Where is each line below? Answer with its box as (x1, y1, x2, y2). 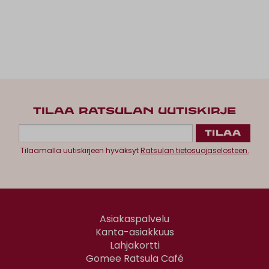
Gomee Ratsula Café (85, 251, 184, 265)
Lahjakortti (109, 238, 160, 252)
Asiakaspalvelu (100, 211, 169, 226)
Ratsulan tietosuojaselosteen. (140, 145, 249, 156)
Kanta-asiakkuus (95, 225, 174, 239)
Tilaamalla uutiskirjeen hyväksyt (20, 145, 141, 156)
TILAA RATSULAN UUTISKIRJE (33, 106, 236, 116)
